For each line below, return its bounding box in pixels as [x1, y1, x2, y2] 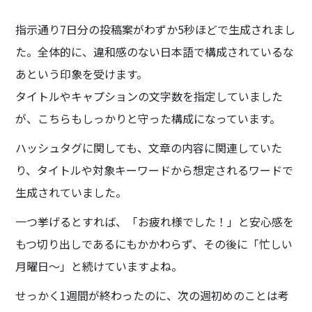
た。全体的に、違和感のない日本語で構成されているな [15, 42, 295, 60]
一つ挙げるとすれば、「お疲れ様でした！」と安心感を [15, 212, 295, 230]
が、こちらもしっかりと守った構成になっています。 [15, 109, 284, 127]
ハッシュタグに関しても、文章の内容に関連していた [15, 139, 283, 156]
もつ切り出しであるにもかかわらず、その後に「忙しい [15, 235, 293, 252]
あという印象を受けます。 [15, 65, 148, 82]
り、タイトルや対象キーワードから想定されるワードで [15, 161, 294, 178]
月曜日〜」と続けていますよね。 [15, 257, 183, 274]
